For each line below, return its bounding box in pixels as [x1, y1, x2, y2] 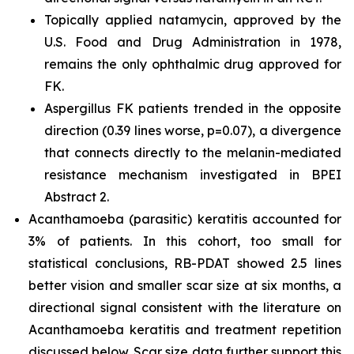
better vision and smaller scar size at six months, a [28, 277, 341, 293]
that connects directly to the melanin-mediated [44, 145, 341, 160]
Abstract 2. [44, 189, 109, 205]
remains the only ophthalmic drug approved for [44, 56, 341, 72]
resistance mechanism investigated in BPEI [44, 167, 341, 183]
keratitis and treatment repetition [124, 322, 341, 337]
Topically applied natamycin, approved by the [44, 12, 341, 28]
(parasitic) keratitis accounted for [124, 211, 341, 227]
